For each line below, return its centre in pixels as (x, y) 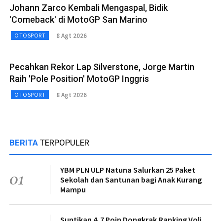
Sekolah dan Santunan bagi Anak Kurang (131, 180)
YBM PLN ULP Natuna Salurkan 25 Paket (128, 170)
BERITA (25, 143)
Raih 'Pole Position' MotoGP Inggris (79, 79)
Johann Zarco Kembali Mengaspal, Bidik (89, 8)
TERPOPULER (65, 143)
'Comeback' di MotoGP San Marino (78, 20)
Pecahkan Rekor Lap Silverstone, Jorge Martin (102, 67)
